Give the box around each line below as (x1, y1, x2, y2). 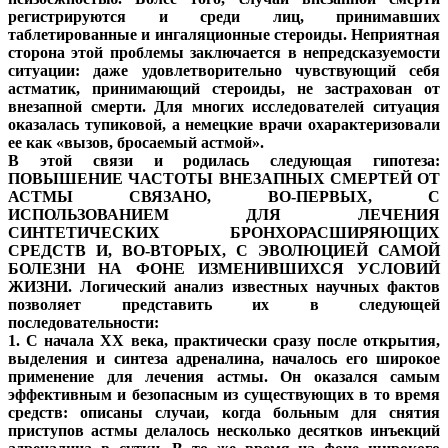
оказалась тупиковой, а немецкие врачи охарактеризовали (8, 116, 440, 134)
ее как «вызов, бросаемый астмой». (8, 134, 264, 152)
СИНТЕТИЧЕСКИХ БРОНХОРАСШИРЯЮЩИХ (8, 224, 440, 242)
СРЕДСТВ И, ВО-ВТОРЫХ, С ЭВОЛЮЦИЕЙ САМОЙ (8, 242, 440, 260)
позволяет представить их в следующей (8, 296, 440, 314)
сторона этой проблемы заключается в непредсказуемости (8, 44, 440, 62)
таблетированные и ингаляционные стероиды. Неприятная (8, 26, 440, 44)
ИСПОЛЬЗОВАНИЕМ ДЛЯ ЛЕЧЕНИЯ (8, 206, 440, 224)
